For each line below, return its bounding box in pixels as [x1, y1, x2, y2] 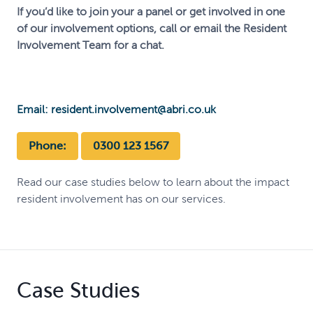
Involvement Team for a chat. [17, 38, 164, 51]
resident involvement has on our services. [17, 192, 226, 205]
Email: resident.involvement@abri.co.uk [17, 103, 216, 115]
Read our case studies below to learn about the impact [17, 175, 289, 188]
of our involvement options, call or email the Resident [17, 22, 286, 34]
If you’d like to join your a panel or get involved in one [17, 5, 285, 17]
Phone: [29, 139, 66, 152]
